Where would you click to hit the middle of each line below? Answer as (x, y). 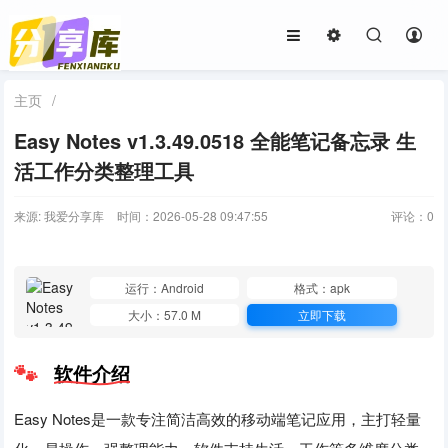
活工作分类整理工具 (104, 170)
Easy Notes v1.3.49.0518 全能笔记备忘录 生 (215, 140)
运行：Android (165, 288)
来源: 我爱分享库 (59, 215)
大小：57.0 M (165, 314)
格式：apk (322, 288)
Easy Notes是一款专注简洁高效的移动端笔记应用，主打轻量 (218, 418)
